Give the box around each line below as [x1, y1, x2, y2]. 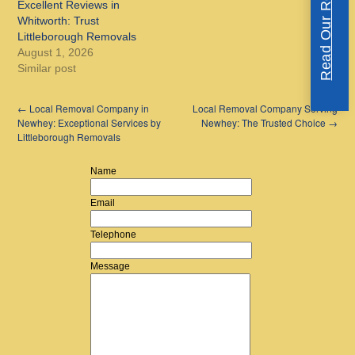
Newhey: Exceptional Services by [17, 116, 162, 130]
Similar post [17, 62, 77, 75]
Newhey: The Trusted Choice [200, 116, 328, 130]
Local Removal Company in [27, 101, 150, 116]
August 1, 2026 [17, 46, 94, 59]
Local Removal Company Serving [192, 101, 338, 116]
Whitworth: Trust [17, 14, 100, 28]
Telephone [90, 229, 136, 241]
